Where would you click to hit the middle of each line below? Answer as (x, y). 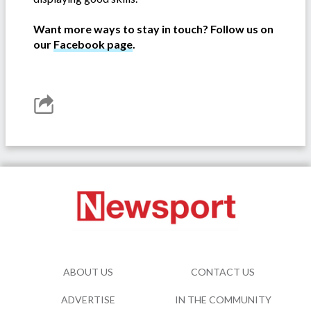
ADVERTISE (88, 299)
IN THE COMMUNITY (223, 299)
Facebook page (93, 44)
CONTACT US (223, 271)
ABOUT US (88, 271)
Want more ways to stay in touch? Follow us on (153, 29)
